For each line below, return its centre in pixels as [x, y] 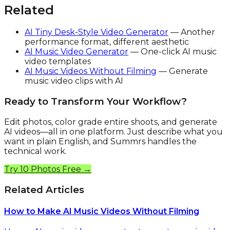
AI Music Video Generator [76, 52]
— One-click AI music [172, 52]
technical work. [35, 151]
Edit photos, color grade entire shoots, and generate [111, 122]
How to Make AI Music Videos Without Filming [102, 211]
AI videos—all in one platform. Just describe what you [113, 131]
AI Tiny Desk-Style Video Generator [97, 32]
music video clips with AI [74, 81]
